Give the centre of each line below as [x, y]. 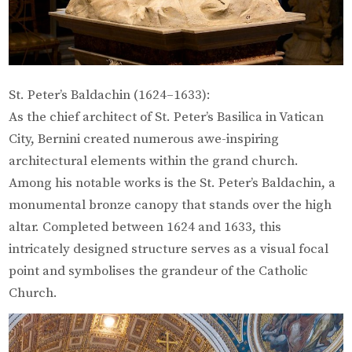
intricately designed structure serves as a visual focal [169, 249]
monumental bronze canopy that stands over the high [170, 205]
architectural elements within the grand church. [154, 161]
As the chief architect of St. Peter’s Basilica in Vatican [167, 117]
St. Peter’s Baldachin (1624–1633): [110, 95]
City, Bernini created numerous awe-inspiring [144, 139]
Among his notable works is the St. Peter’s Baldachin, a [172, 183]
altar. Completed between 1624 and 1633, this [145, 227]
